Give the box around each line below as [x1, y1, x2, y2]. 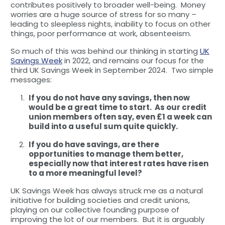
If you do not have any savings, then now [28, 92, 190, 103]
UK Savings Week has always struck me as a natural [10, 185, 203, 196]
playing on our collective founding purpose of [10, 204, 179, 215]
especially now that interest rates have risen [28, 158, 208, 169]
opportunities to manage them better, [28, 148, 183, 159]
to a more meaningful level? [28, 167, 142, 178]
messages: [10, 74, 52, 85]
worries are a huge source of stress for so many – [10, 9, 196, 20]
